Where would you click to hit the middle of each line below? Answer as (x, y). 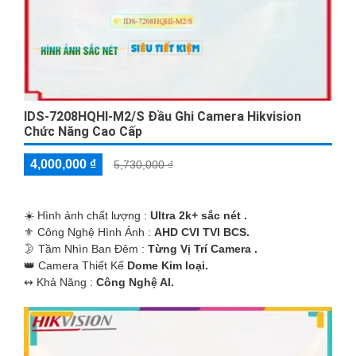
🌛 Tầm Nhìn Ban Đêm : (86, 248)
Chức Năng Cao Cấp (83, 131)
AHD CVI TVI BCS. (202, 232)
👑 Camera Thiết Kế (75, 265)
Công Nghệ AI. (135, 282)
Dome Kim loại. (168, 265)
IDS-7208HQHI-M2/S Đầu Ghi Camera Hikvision (163, 116)
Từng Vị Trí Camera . (203, 248)
